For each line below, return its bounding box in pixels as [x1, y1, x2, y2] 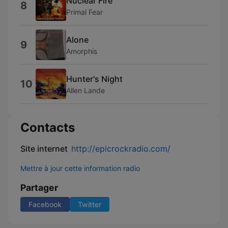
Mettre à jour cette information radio [20, 164, 140, 173]
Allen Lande [66, 85, 105, 95]
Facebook [28, 200, 62, 209]
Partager [20, 182, 58, 193]
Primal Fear [66, 7, 103, 16]
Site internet [20, 144, 68, 154]
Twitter [78, 200, 101, 209]
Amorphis [66, 46, 97, 55]
